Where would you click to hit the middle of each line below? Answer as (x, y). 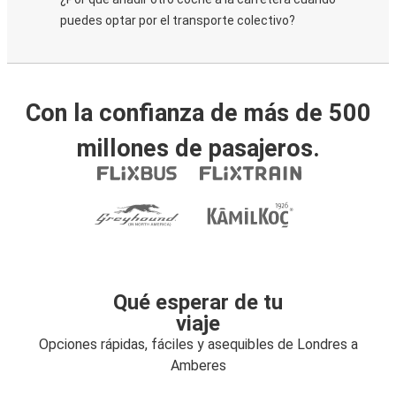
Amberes (198, 366)
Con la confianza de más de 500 (198, 113)
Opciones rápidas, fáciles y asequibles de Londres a (198, 344)
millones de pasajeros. (198, 148)
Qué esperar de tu (198, 302)
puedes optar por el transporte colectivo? (178, 20)
